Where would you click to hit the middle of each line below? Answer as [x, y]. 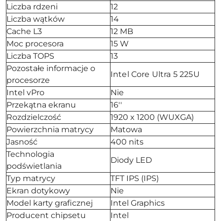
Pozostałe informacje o [51, 68]
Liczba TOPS [30, 56]
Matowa [126, 129]
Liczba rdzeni [32, 6]
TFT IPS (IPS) [135, 178]
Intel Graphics [138, 203]
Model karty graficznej [50, 203]
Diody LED [131, 160]
